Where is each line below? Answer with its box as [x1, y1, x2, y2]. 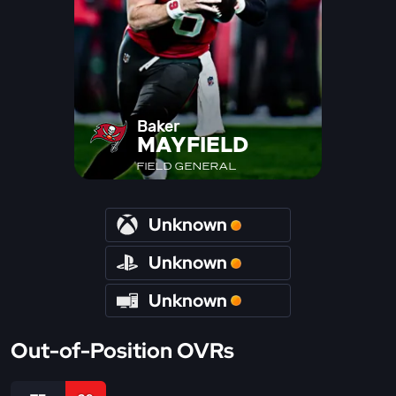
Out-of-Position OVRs [11, 337, 234, 365]
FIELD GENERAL [136, 159, 237, 172]
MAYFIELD [136, 134, 248, 156]
